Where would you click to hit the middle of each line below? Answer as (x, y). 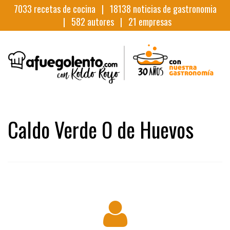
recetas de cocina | (71, 9)
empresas (154, 22)
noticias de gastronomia (174, 9)
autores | (107, 22)
